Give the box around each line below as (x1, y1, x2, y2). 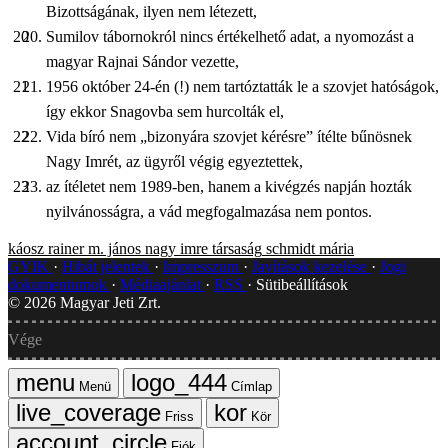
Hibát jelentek (62, 257, 154, 275)
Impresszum (163, 257, 243, 275)
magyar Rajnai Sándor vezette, (46, 52, 239, 70)
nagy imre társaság (145, 239, 262, 257)
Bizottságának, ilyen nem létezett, (46, 2, 257, 20)
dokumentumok (8, 275, 111, 293)
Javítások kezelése (252, 257, 371, 275)
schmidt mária (266, 239, 354, 257)
